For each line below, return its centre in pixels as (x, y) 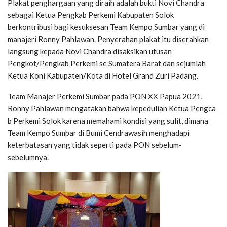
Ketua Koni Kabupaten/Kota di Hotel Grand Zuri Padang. (103, 75)
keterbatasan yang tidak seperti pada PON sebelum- (95, 145)
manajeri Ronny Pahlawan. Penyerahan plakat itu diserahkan (108, 39)
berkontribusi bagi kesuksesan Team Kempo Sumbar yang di (106, 27)
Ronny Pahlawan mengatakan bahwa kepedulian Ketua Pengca (112, 108)
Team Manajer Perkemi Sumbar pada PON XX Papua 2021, (105, 96)
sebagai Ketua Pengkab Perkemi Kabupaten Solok (91, 14)
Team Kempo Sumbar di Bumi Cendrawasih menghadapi (99, 133)
